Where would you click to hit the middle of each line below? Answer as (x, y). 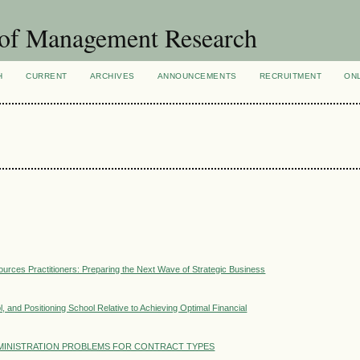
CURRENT (47, 76)
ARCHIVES (112, 76)
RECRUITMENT (290, 76)
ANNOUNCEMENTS (197, 76)
